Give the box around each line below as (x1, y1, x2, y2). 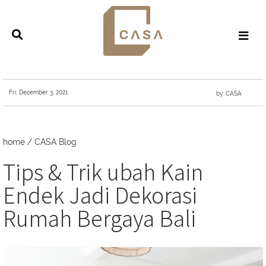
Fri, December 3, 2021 (9, 88, 68, 96)
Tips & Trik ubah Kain (3, 155, 203, 186)
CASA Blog (34, 137, 77, 147)
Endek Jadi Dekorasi (3, 178, 197, 210)
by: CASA (216, 90, 243, 97)
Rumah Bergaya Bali (3, 201, 196, 233)
